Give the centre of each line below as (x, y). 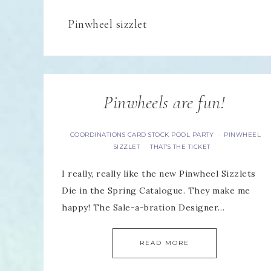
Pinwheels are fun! (165, 103)
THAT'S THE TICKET (180, 147)
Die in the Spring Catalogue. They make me (156, 191)
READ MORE (164, 243)
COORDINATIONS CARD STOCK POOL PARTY (142, 135)
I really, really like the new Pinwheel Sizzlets (159, 174)
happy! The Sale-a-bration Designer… (143, 207)
